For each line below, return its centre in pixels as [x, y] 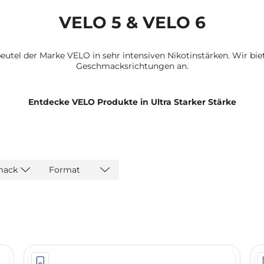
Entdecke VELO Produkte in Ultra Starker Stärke [132, 102]
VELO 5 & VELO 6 [132, 22]
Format [65, 170]
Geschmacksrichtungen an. [132, 66]
